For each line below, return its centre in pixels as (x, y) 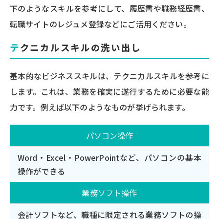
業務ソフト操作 (109, 193)
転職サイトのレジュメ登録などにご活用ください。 (100, 24)
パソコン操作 (109, 136)
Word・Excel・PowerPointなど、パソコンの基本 (109, 158)
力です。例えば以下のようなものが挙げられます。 (100, 107)
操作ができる (41, 171)
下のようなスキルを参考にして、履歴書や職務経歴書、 (109, 9)
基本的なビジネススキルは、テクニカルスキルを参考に (109, 76)
